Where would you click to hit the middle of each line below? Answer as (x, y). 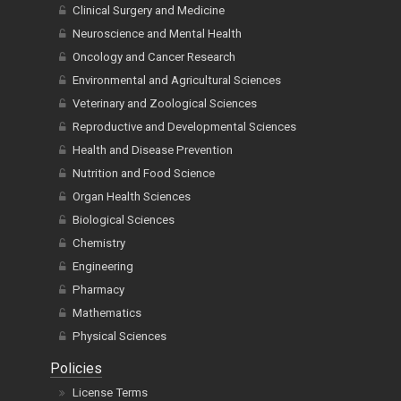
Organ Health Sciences (132, 196)
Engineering (103, 266)
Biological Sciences (124, 220)
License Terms (110, 392)
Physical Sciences (119, 336)
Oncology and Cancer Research (154, 57)
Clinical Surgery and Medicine (149, 10)
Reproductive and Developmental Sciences (184, 127)
